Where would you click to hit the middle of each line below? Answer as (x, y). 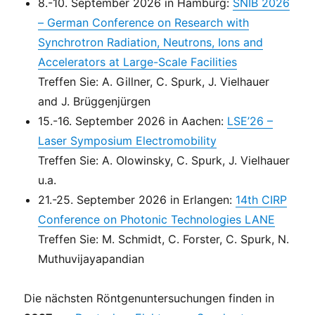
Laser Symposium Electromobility (128, 140)
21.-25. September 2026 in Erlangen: (137, 199)
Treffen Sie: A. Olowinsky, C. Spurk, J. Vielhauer (164, 160)
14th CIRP (262, 199)
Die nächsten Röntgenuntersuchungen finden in (149, 298)
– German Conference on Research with (144, 22)
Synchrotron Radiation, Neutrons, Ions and (151, 42)
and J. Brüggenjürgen (95, 101)
